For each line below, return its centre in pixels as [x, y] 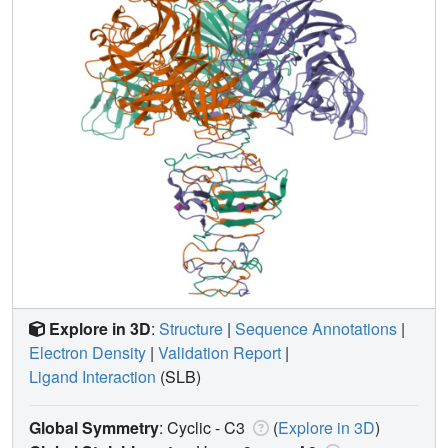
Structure [191, 328]
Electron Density [87, 352]
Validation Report [219, 352]
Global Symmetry [94, 427]
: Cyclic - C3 [204, 427]
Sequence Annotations [316, 328]
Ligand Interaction [92, 376]
